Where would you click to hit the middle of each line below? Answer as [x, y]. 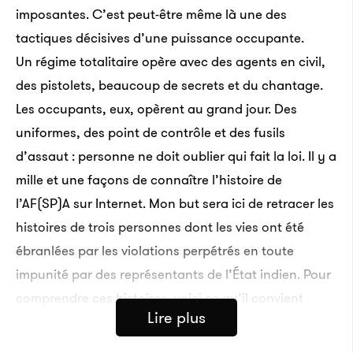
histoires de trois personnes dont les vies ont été [160, 227]
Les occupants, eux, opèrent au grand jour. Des [156, 109]
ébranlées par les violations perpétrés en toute [155, 251]
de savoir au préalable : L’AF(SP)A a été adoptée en [167, 321]
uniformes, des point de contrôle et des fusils [150, 132]
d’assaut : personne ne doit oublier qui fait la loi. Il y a [176, 156]
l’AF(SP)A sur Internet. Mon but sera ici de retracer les [175, 203]
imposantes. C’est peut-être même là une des [151, 14]
